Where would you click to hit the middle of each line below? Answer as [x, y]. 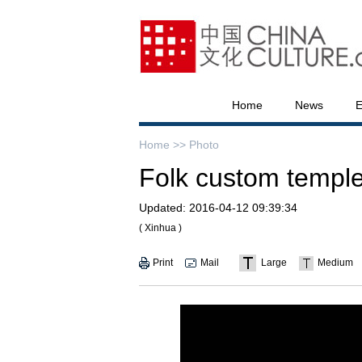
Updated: [162, 208]
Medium [335, 263]
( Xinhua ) [160, 228]
